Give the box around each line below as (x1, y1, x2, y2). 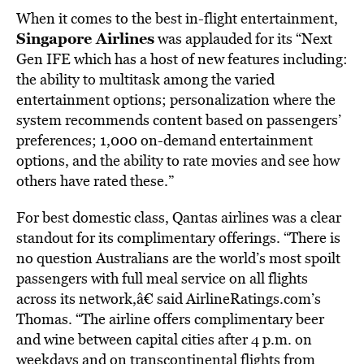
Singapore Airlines (16, 28, 154, 49)
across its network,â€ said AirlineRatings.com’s (16, 288, 321, 309)
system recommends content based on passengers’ (16, 110, 341, 130)
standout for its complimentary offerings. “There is (16, 227, 340, 248)
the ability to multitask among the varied (16, 69, 275, 89)
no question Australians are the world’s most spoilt (16, 248, 340, 268)
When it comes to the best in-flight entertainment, (16, 8, 338, 28)
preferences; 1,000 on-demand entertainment (16, 130, 313, 150)
